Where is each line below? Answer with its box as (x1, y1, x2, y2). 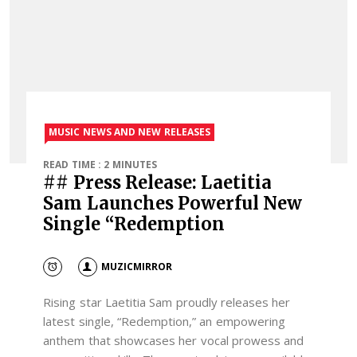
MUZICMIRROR (100, 259, 172, 273)
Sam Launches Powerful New (43, 192, 303, 215)
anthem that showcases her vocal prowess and (43, 332, 304, 349)
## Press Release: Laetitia (43, 171, 273, 194)
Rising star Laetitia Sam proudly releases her (43, 294, 291, 311)
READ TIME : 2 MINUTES (43, 158, 157, 172)
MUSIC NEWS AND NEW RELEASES (49, 125, 210, 139)
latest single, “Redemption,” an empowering (43, 313, 285, 330)
